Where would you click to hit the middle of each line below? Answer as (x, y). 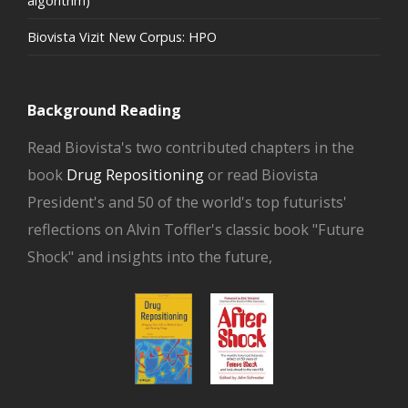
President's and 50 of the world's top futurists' (187, 202)
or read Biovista (261, 175)
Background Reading (104, 110)
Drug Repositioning (135, 175)
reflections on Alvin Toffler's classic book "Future (196, 229)
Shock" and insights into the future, (150, 257)
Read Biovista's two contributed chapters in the (191, 148)
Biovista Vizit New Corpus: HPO (122, 37)
